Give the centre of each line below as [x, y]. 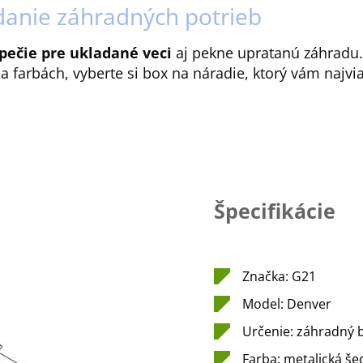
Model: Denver [287, 304]
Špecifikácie [275, 210]
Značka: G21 [279, 277]
